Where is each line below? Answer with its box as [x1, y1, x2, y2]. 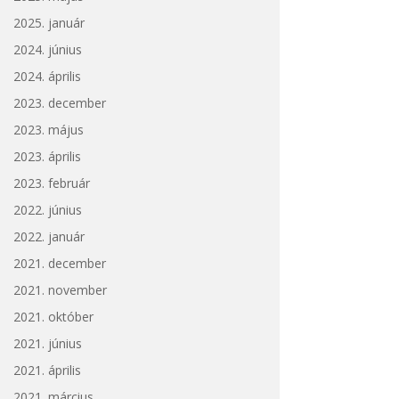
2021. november [12, 281, 107, 298]
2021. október [12, 307, 94, 325]
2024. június [12, 40, 82, 58]
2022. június [12, 200, 82, 218]
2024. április [12, 67, 81, 85]
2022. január [12, 227, 85, 245]
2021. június [12, 334, 82, 352]
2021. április [12, 361, 81, 379]
